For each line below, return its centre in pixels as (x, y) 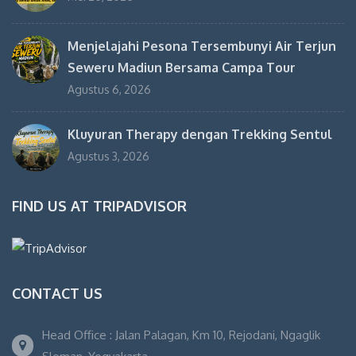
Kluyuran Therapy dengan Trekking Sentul (200, 134)
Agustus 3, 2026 (108, 156)
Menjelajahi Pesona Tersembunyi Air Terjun (202, 46)
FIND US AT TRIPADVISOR (99, 205)
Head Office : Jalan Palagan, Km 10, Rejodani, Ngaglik (181, 335)
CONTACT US (57, 294)
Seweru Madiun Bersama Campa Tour (182, 67)
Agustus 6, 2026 (109, 89)
